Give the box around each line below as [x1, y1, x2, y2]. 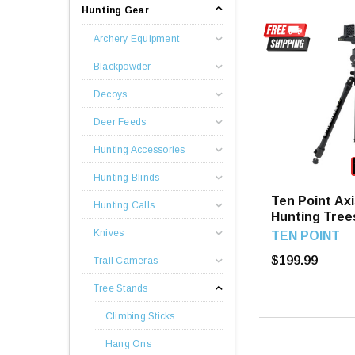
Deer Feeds [94, 116, 147, 128]
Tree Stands [94, 282, 148, 294]
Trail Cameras [94, 254, 158, 266]
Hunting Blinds [94, 171, 160, 183]
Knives [94, 227, 124, 239]
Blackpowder [94, 60, 151, 72]
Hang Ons [105, 338, 151, 349]
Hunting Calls [94, 199, 155, 211]
